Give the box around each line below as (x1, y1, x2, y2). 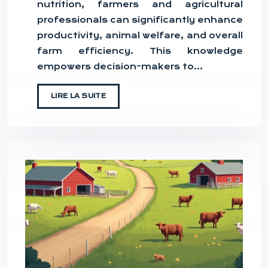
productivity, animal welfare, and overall (37, 30, 243, 40)
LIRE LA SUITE (51, 92, 106, 100)
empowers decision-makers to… (37, 61, 203, 71)
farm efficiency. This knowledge (37, 45, 243, 56)
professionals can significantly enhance (37, 14, 243, 25)
